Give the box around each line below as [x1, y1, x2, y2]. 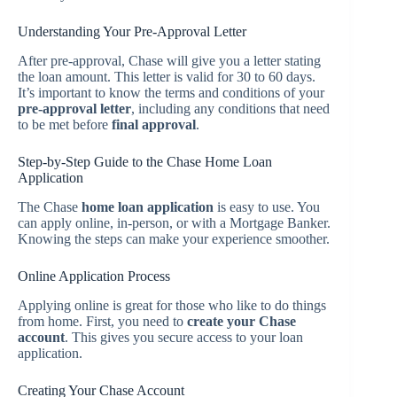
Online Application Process [18, 269, 170, 284]
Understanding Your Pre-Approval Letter [18, 24, 246, 40]
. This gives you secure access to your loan [65, 329, 303, 345]
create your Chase [187, 313, 296, 329]
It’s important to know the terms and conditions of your [18, 85, 324, 101]
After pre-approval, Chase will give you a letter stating [18, 53, 321, 69]
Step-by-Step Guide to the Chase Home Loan [18, 154, 272, 170]
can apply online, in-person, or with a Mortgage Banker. [18, 215, 331, 231]
